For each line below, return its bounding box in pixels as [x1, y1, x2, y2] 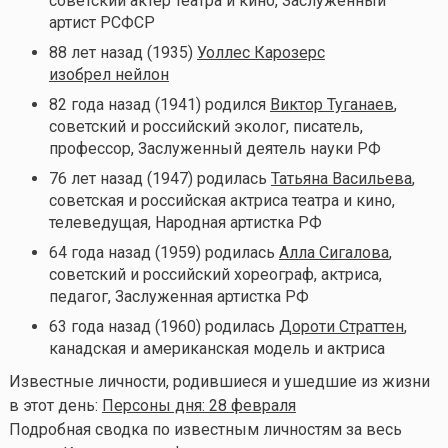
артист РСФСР [48, 12, 155, 32]
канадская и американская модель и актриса [48, 338, 385, 358]
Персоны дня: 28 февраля [101, 395, 296, 415]
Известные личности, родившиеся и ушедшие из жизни [8, 371, 430, 391]
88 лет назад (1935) [48, 42, 197, 62]
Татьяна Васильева [270, 168, 412, 188]
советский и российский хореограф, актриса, [48, 264, 382, 284]
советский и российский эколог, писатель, [48, 116, 363, 136]
